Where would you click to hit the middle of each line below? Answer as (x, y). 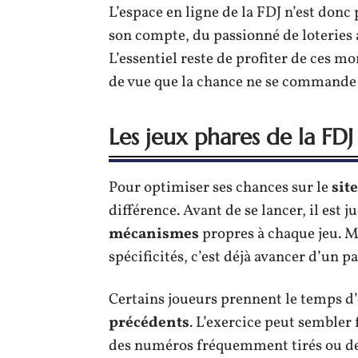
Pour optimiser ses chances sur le (220, 188)
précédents (149, 323)
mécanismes (154, 234)
